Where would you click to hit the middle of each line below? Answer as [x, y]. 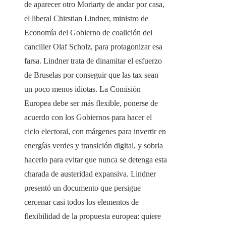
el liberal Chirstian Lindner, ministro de [86, 19]
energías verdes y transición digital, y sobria [94, 146]
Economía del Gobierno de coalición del [88, 33]
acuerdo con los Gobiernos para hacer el [88, 118]
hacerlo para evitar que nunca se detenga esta [96, 160]
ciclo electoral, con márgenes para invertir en [95, 132]
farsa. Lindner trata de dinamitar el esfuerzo [93, 61]
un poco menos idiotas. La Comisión [82, 89]
